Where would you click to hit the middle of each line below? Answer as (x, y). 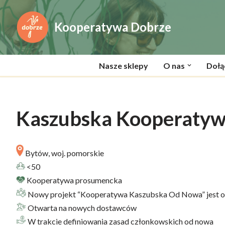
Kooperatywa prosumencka (73, 180)
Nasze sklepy (123, 66)
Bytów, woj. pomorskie (64, 153)
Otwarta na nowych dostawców (81, 207)
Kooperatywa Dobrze (113, 27)
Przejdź (21, 28)
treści (17, 55)
